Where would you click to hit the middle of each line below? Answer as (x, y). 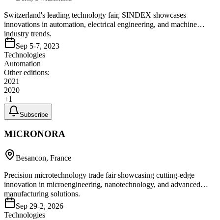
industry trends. (28, 33)
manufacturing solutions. (42, 194)
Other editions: (27, 72)
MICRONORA (35, 134)
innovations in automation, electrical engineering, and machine (100, 24)
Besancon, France (43, 158)
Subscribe (34, 114)
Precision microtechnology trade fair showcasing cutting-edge (99, 175)
